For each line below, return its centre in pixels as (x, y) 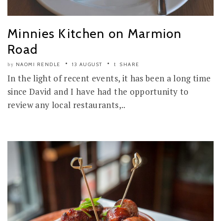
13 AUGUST (87, 64)
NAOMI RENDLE (38, 64)
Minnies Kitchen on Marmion (95, 34)
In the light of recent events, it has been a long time (109, 78)
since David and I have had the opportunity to (98, 92)
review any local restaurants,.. (67, 105)
